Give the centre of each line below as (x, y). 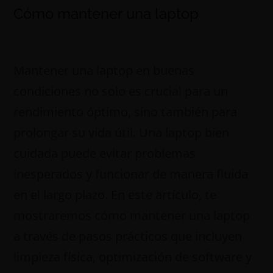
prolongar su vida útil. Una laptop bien (122, 133)
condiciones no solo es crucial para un (121, 91)
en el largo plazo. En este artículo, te (115, 195)
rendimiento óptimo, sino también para (126, 112)
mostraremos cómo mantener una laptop (132, 215)
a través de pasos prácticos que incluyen (128, 236)
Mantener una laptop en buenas (104, 70)
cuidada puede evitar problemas (105, 153)
